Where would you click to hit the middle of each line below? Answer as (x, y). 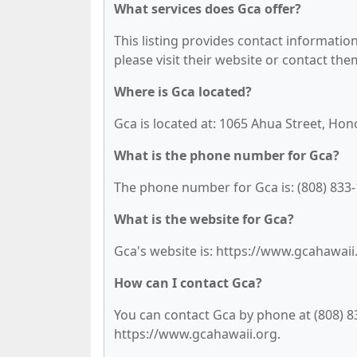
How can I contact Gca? (188, 283)
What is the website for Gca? (204, 219)
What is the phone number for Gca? (227, 155)
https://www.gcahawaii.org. (197, 334)
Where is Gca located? (183, 92)
